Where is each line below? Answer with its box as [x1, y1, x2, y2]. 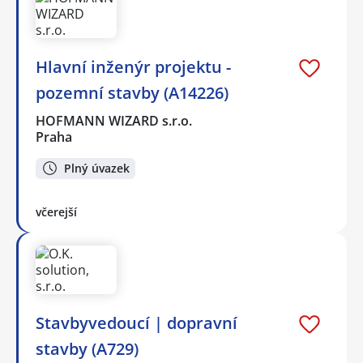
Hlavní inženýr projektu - [36, 55, 231, 78]
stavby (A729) [36, 338, 139, 361]
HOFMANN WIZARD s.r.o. [36, 111, 194, 130]
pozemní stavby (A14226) [36, 81, 228, 104]
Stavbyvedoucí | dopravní [36, 312, 237, 335]
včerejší [36, 204, 77, 220]
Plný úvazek [64, 160, 130, 176]
